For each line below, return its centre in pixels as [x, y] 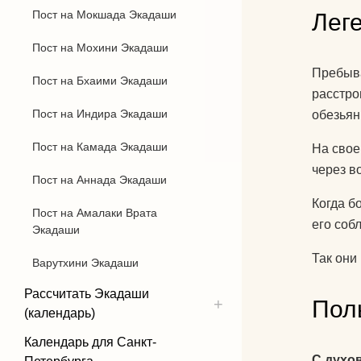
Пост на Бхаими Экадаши [100, 81]
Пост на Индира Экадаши [100, 114]
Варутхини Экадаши [85, 263]
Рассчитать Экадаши [87, 294]
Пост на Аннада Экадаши [100, 180]
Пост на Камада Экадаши [100, 147]
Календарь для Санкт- [90, 342]
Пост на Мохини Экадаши [100, 48]
